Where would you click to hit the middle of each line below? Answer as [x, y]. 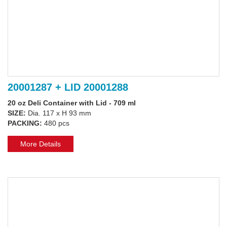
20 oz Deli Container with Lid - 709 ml [72, 103]
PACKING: [26, 123]
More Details [41, 144]
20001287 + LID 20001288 [68, 87]
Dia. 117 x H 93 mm [60, 113]
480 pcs [57, 123]
